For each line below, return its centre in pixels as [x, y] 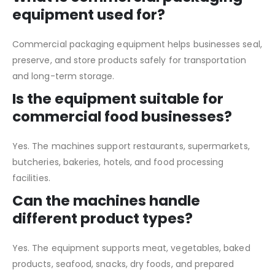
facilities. [31, 178]
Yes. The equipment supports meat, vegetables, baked [131, 248]
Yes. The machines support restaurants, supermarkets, [131, 146]
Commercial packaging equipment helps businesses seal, [137, 44]
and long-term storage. [64, 76]
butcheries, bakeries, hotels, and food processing [118, 162]
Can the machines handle [106, 200]
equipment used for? [89, 14]
